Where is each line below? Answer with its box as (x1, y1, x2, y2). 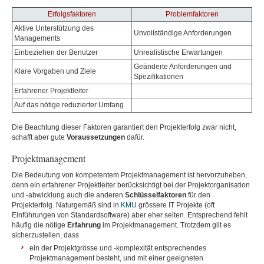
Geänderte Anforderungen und (134, 62, 232, 71)
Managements (14, 34, 60, 42)
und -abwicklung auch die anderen (12, 191, 125, 199)
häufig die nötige (12, 221, 67, 229)
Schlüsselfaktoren (125, 191, 186, 199)
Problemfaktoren (165, 10, 219, 18)
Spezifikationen (134, 72, 183, 81)
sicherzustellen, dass (12, 231, 79, 239)
